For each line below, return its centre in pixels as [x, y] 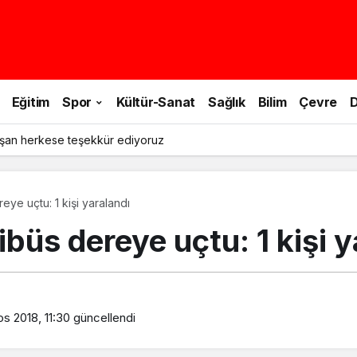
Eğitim [30, 102]
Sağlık [227, 102]
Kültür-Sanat [156, 102]
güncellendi [103, 317]
